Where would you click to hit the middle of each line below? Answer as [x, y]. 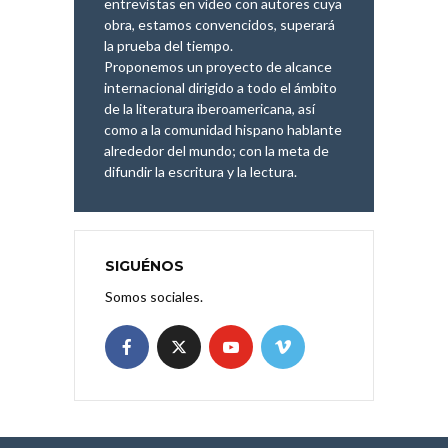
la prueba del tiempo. [168, 45]
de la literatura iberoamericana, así [209, 108]
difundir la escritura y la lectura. [200, 171]
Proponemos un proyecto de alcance [218, 66]
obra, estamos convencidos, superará [219, 24]
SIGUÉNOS [144, 265]
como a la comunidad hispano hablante [223, 129]
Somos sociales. [154, 296]
